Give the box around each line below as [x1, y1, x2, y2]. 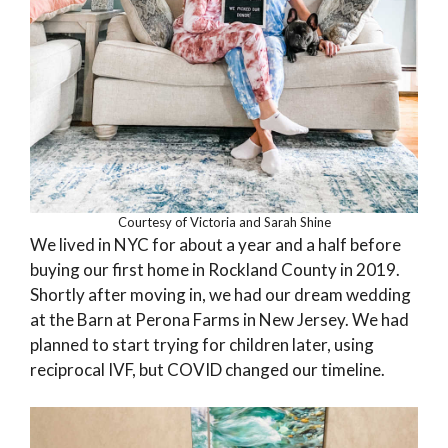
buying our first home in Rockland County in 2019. [30, 258, 400, 280]
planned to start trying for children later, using [30, 333, 374, 355]
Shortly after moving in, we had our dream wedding [30, 283, 411, 305]
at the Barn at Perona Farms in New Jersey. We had [30, 308, 409, 330]
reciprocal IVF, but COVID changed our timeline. [30, 358, 385, 380]
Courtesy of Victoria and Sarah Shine [117, 213, 331, 230]
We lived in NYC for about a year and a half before [30, 233, 401, 255]
